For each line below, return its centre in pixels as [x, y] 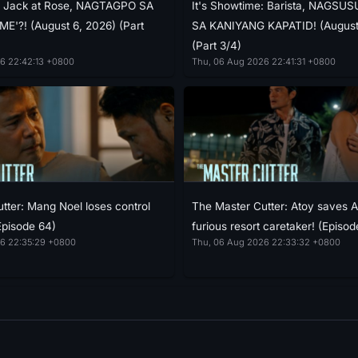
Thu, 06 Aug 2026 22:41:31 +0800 [264, 62]
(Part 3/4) [217, 46]
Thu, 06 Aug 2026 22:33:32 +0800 [266, 242]
